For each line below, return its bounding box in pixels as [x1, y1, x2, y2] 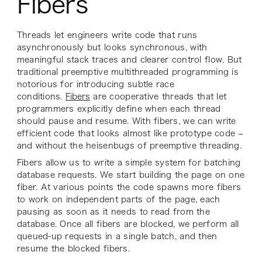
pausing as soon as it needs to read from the [16, 207, 210, 216]
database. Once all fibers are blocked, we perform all [16, 219, 239, 228]
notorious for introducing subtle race [16, 80, 175, 88]
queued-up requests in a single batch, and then [16, 232, 218, 240]
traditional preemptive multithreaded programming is [16, 67, 239, 76]
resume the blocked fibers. [16, 244, 130, 253]
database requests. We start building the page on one [16, 170, 245, 179]
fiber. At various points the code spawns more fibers [16, 182, 242, 191]
